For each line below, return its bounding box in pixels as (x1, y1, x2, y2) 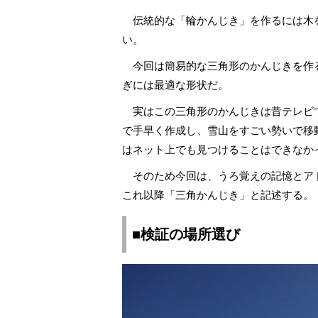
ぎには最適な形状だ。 (122, 79, 229, 91)
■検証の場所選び (132, 226, 240, 242)
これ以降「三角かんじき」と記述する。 (122, 189, 314, 201)
